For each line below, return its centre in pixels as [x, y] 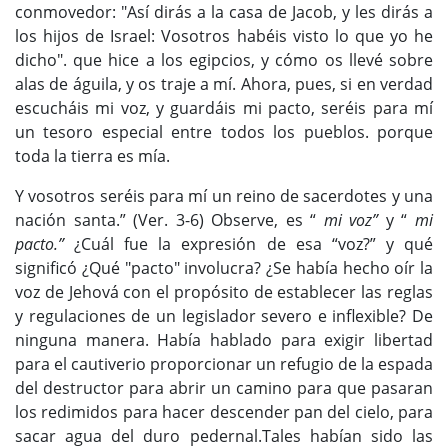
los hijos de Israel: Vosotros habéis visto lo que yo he [224, 36]
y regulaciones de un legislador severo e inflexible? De [224, 316]
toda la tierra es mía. [92, 156]
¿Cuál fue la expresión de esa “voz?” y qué [248, 244]
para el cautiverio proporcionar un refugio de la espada [224, 364]
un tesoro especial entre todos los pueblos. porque [224, 132]
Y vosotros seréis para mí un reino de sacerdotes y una [224, 196]
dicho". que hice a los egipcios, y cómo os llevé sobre [224, 60]
